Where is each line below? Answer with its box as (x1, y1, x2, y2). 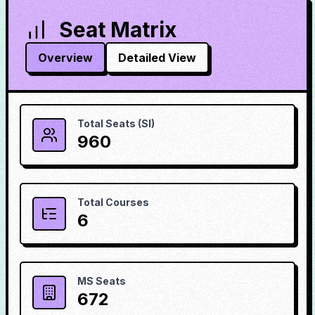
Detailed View (118, 51, 196, 65)
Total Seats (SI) (77, 117, 155, 129)
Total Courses (77, 196, 149, 208)
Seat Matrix (59, 17, 176, 42)
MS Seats (77, 275, 126, 287)
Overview (38, 51, 93, 65)
